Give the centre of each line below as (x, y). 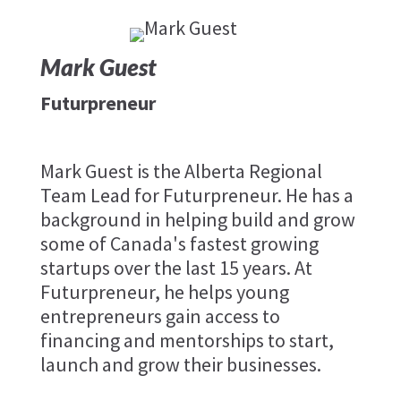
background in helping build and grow (197, 220)
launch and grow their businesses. (180, 365)
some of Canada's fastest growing (179, 244)
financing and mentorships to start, (187, 341)
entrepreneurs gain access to (160, 316)
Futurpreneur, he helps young (164, 292)
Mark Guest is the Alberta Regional (181, 171)
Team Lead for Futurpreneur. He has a (196, 196)
